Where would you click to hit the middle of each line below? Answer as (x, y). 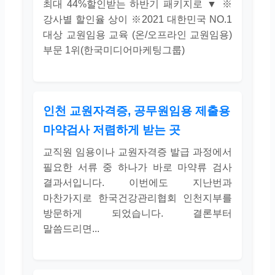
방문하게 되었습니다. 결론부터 (137, 213)
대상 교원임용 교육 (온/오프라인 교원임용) (137, 35)
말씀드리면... (71, 228)
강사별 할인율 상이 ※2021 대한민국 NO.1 (137, 20)
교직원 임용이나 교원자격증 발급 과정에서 (137, 152)
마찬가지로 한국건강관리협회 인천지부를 (137, 198)
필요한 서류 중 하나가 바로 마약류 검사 (137, 167)
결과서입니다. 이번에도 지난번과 (137, 182)
